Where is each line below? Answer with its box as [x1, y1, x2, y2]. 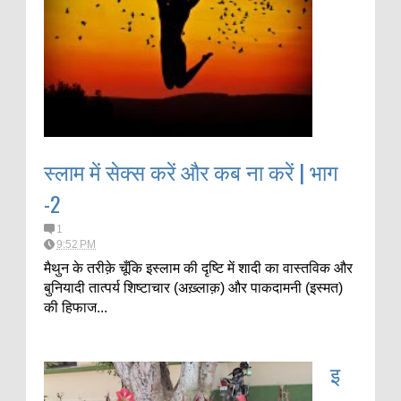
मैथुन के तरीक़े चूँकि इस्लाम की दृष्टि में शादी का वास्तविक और [44, 260, 353, 276]
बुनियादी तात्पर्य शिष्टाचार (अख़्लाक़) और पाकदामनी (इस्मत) [44, 280, 343, 295]
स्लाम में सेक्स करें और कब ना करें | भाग [44, 155, 338, 187]
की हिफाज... [44, 300, 107, 315]
